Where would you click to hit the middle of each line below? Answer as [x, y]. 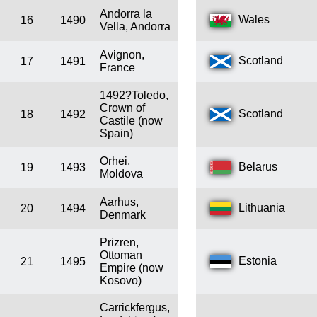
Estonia [258, 261]
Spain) [116, 134]
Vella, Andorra [135, 27]
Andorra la [126, 14]
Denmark [123, 215]
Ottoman [121, 255]
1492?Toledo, [134, 96]
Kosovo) [121, 281]
